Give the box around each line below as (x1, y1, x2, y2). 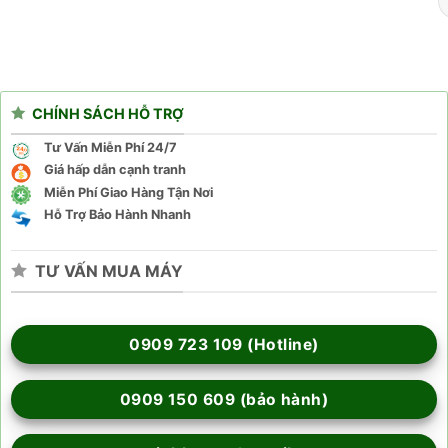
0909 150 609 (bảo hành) (119, 389, 329, 409)
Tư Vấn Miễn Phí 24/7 (43, 139, 177, 155)
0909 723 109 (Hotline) (129, 335, 319, 355)
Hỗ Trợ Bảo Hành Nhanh (43, 207, 191, 223)
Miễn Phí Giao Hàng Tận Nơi (43, 184, 213, 200)
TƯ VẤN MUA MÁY (34, 260, 183, 281)
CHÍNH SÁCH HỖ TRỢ (31, 105, 184, 123)
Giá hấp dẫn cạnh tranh (43, 162, 186, 178)
